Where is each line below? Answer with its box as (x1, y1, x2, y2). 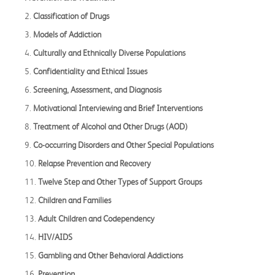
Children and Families (38, 195, 111, 206)
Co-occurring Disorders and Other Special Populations (33, 140, 214, 150)
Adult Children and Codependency (38, 214, 155, 224)
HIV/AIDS (38, 232, 72, 242)
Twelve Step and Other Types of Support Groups (38, 177, 202, 187)
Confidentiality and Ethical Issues (33, 66, 147, 77)
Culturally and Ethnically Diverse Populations (33, 48, 185, 58)
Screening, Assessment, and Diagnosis (33, 85, 161, 95)
